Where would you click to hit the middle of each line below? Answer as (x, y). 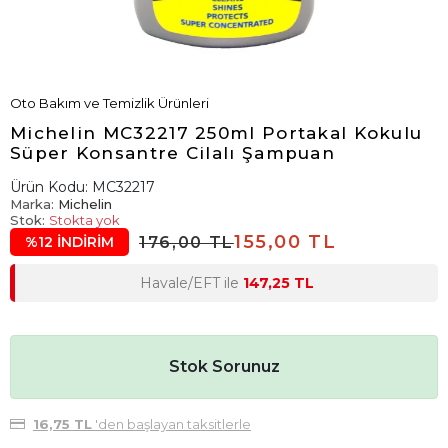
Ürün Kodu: (51, 187)
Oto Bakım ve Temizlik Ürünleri (109, 103)
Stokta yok (84, 220)
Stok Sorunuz (224, 366)
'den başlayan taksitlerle (171, 424)
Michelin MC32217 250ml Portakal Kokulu (216, 133)
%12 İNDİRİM (69, 242)
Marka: (34, 204)
